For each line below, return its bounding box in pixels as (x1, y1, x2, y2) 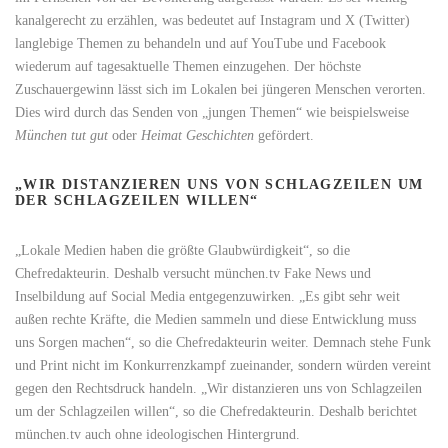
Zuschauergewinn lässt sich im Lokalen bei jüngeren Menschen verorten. (15, 82, 426, 97)
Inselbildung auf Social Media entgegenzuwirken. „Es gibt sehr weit (15, 289, 400, 304)
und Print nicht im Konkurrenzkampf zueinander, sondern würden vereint (15, 358, 431, 373)
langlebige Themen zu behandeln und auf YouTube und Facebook (15, 36, 386, 51)
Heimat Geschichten (141, 128, 254, 143)
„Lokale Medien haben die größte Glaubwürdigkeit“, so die (15, 243, 350, 258)
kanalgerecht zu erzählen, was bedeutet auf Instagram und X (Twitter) (15, 13, 410, 28)
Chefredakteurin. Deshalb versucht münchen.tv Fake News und (15, 266, 371, 281)
